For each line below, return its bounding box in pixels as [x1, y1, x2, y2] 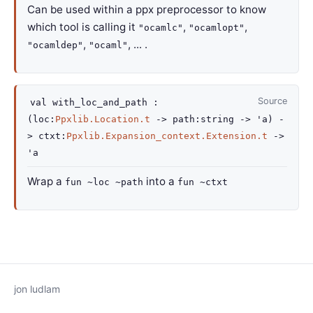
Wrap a [27, 175, 65, 188]
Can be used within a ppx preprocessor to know [27, 3, 266, 16]
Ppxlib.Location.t [55, 114, 150, 124]
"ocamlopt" [189, 22, 245, 33]
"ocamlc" [138, 22, 183, 33]
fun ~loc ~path [65, 177, 143, 187]
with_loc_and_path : [47, 97, 159, 108]
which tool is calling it [27, 20, 138, 34]
